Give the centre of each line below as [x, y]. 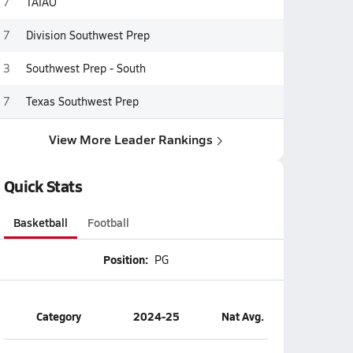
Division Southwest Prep [87, 35]
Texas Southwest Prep [82, 101]
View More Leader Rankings [131, 139]
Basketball [40, 222]
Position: [125, 259]
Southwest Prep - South [85, 68]
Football [108, 222]
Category [58, 316]
